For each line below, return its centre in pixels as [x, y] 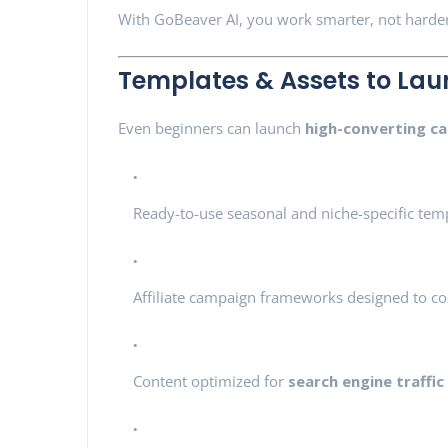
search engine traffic [366, 381]
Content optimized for [210, 381]
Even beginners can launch [211, 128]
